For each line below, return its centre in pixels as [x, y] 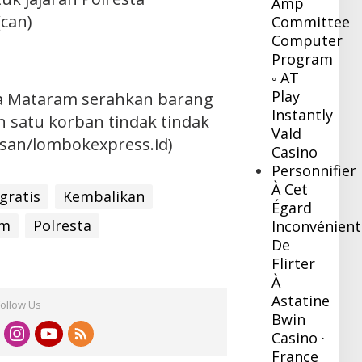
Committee [311, 22]
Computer [307, 41]
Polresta [62, 226]
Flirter [294, 264]
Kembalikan [103, 197]
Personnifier [314, 171]
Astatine [301, 301]
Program [303, 59]
